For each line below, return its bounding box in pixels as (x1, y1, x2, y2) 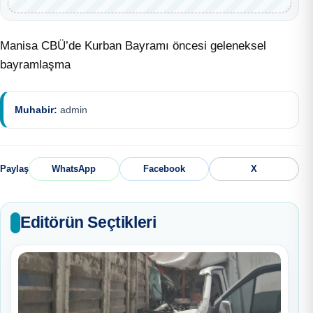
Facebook (143, 163, 185, 175)
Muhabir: (15, 103, 57, 115)
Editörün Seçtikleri (20, 213, 156, 232)
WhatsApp (52, 163, 96, 175)
